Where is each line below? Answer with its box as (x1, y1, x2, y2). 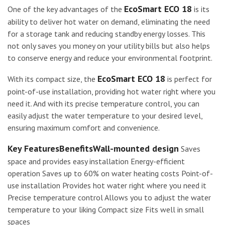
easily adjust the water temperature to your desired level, (8, 110, 202, 121)
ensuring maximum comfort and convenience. (8, 122, 160, 133)
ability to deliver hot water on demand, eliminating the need (8, 16, 210, 27)
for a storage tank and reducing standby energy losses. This (8, 28, 205, 39)
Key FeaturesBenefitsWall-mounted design (8, 142, 179, 154)
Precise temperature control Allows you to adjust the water (8, 192, 211, 202)
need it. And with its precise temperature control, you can (8, 98, 199, 108)
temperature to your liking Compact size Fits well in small (8, 204, 204, 214)
